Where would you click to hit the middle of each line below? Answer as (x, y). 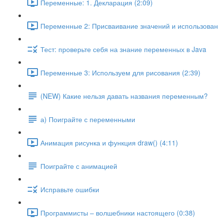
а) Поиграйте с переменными (88, 119)
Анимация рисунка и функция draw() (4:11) (109, 142)
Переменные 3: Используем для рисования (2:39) (120, 72)
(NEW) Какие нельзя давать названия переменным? (124, 96)
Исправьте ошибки (70, 189)
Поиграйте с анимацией (79, 166)
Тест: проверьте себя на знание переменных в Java (123, 49)
